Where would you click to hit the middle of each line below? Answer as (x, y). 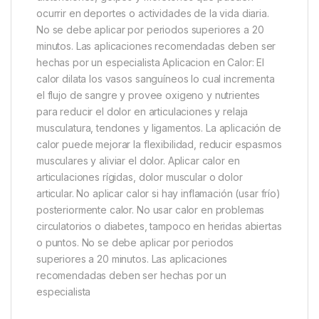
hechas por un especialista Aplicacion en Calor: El (150, 62)
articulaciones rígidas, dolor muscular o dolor (140, 177)
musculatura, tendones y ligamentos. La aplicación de (159, 127)
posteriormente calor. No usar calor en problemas (151, 209)
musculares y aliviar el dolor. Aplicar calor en (138, 160)
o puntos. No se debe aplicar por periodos (135, 242)
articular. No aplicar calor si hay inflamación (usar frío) (158, 193)
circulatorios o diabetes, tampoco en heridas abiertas (159, 226)
